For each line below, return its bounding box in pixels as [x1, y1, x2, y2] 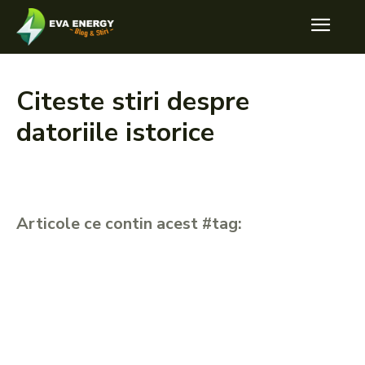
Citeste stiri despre [16, 84, 249, 119]
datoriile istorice [16, 115, 214, 150]
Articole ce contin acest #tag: [16, 213, 242, 235]
